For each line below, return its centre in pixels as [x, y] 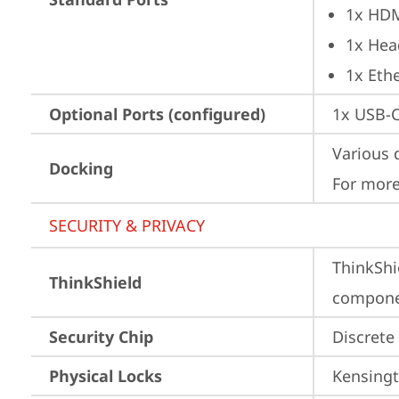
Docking [81, 168]
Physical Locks [106, 376]
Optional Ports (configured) [157, 114]
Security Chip [101, 337]
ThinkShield [95, 282]
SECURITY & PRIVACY [127, 225]
